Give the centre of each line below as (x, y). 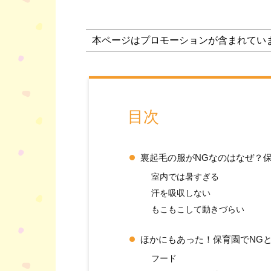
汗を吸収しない (181, 193)
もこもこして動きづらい (198, 210)
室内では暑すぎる (185, 177)
